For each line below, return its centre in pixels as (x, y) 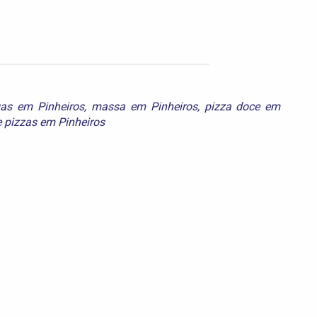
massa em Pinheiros (144, 106)
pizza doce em (242, 106)
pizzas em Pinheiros (54, 122)
